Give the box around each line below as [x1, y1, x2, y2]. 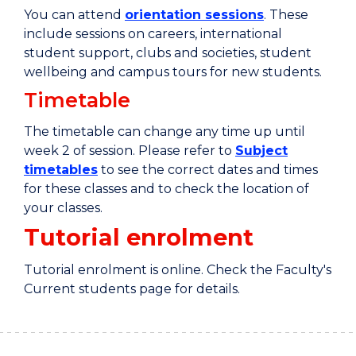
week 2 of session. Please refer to [24, 143, 235, 158]
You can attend [24, 7, 125, 22]
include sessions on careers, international [24, 26, 282, 41]
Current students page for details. [24, 281, 240, 296]
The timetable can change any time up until [24, 124, 305, 139]
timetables [24, 162, 98, 177]
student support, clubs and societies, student [24, 45, 311, 60]
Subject [235, 143, 288, 158]
